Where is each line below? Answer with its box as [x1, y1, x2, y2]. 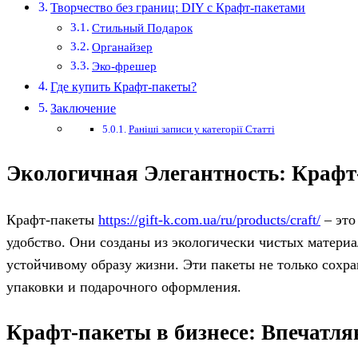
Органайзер [91, 41, 153, 54]
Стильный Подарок [91, 22, 193, 35]
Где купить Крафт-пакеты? [50, 80, 197, 95]
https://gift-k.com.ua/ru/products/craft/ [98, 212, 320, 228]
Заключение [50, 101, 117, 117]
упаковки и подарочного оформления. [6, 279, 241, 295]
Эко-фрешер [91, 60, 157, 74]
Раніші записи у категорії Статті [128, 123, 275, 136]
